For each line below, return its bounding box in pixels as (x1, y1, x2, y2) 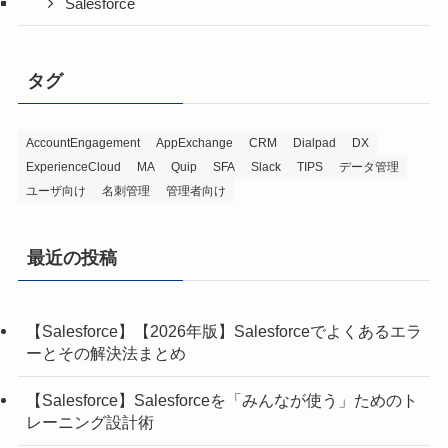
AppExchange (155, 135, 233, 150)
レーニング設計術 (25, 412, 154, 431)
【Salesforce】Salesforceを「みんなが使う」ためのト (25, 390, 418, 409)
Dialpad (292, 135, 336, 150)
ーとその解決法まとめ (25, 343, 186, 362)
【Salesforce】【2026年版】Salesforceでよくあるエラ (25, 321, 422, 340)
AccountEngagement (25, 135, 140, 150)
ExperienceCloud (25, 159, 121, 174)
